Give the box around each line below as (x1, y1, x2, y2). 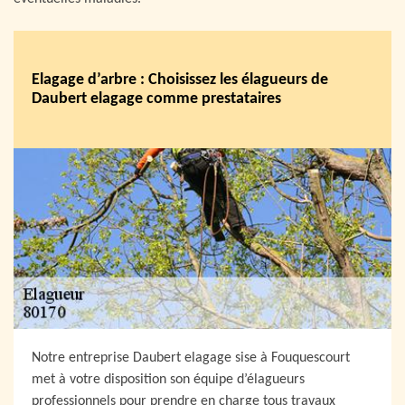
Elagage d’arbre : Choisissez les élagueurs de (32, 71, 328, 89)
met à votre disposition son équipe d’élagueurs (32, 372, 305, 387)
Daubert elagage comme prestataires (32, 89, 281, 108)
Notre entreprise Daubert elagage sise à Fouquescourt (32, 350, 350, 365)
